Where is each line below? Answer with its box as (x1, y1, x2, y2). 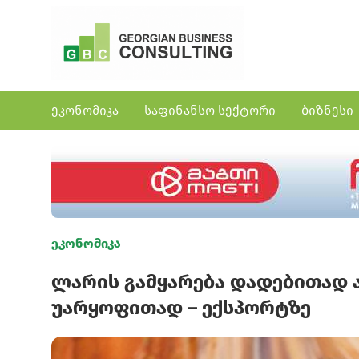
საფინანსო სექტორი (144, 103, 276, 119)
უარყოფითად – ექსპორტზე (51, 296, 311, 320)
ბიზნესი (301, 103, 353, 119)
